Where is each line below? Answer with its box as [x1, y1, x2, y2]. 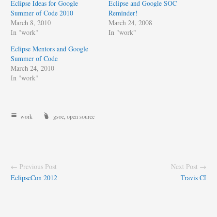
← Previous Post [11, 162, 57, 171]
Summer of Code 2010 [11, 8, 74, 17]
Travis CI [180, 173, 206, 182]
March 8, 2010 [11, 18, 51, 27]
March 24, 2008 [108, 18, 152, 27]
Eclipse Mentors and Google [11, 44, 89, 53]
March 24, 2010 [11, 63, 55, 73]
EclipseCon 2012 [11, 173, 58, 182]
